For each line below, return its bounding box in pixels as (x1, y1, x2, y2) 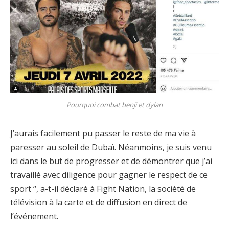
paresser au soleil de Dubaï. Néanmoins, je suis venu (10, 141, 212, 153)
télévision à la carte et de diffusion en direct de (10, 196, 187, 208)
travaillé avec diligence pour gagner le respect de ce (10, 169, 208, 180)
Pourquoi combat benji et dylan (66, 100, 163, 109)
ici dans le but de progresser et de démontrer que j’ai (10, 155, 212, 167)
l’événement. (10, 210, 58, 222)
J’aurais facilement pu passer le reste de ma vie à (10, 127, 196, 139)
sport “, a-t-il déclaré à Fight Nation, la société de (10, 182, 196, 194)
